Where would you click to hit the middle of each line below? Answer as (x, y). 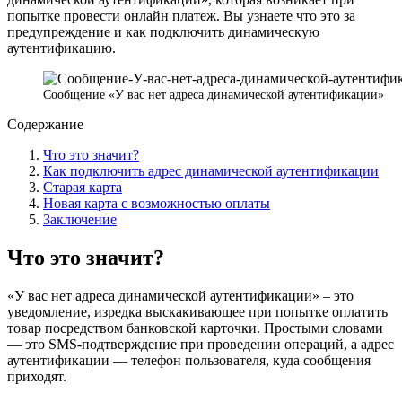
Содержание (45, 124)
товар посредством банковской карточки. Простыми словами (195, 328)
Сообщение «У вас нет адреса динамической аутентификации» (214, 94)
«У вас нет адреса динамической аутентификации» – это (180, 295)
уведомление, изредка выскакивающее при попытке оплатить (197, 311)
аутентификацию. (61, 48)
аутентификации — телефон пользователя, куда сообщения (189, 360)
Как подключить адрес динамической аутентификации (211, 170)
